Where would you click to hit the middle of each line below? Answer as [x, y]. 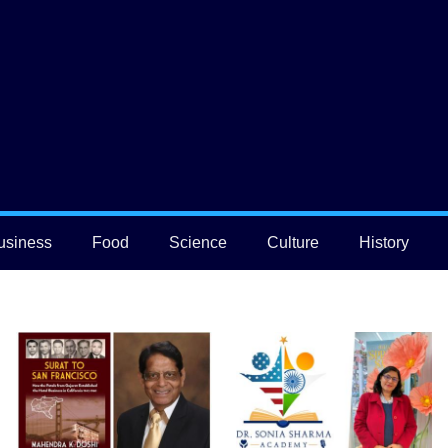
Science [198, 242]
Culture [293, 242]
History [384, 242]
